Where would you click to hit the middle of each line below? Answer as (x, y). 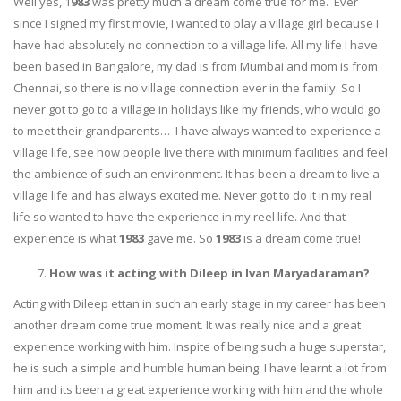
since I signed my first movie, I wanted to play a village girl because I (196, 23)
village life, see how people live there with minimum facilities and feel (200, 152)
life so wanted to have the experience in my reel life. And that (179, 216)
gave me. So (180, 238)
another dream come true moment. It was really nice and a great (187, 324)
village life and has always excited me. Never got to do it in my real (192, 195)
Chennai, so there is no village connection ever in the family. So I (187, 87)
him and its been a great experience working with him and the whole (198, 389)
